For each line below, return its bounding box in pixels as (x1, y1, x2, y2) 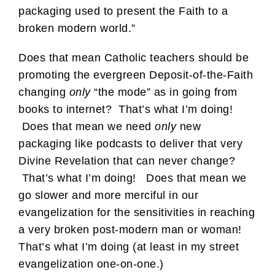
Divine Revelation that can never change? (18, 154, 235, 167)
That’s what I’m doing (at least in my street (18, 240, 239, 253)
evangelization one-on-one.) (18, 257, 164, 270)
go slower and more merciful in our (18, 188, 198, 201)
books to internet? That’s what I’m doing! (18, 103, 233, 115)
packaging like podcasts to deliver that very (18, 137, 242, 150)
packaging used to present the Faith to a (18, 4, 228, 17)
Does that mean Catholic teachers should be (18, 51, 249, 64)
